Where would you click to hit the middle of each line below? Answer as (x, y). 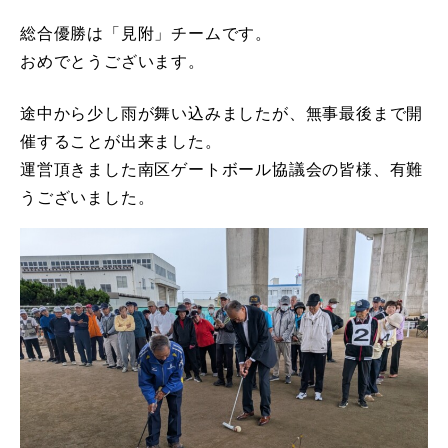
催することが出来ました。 (121, 141)
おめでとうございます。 (112, 61)
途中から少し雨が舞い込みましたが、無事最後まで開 (222, 113)
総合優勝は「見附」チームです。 (146, 33)
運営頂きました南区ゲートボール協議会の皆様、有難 (222, 169)
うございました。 (87, 197)
